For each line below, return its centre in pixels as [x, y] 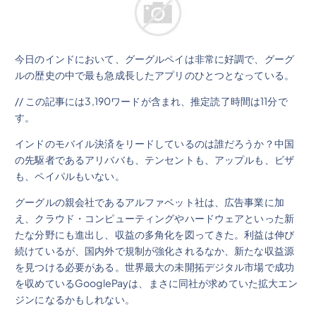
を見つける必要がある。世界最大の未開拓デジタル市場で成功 [155, 267]
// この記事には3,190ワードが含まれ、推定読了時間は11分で [151, 101]
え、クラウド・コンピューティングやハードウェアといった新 [155, 218]
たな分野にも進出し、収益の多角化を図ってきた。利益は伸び [155, 235]
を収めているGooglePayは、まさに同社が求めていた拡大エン [157, 283]
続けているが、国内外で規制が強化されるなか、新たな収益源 [155, 251]
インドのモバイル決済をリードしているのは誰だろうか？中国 [155, 144]
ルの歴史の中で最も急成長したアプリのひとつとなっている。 [155, 74]
